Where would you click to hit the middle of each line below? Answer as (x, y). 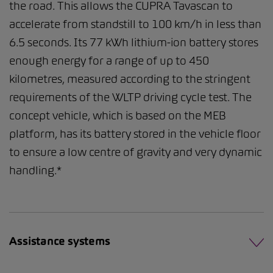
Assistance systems (60, 241)
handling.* (35, 171)
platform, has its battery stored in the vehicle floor (135, 134)
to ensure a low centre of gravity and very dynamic (136, 152)
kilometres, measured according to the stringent (130, 79)
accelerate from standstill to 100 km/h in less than (135, 24)
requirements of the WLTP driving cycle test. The (130, 97)
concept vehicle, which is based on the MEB (118, 116)
